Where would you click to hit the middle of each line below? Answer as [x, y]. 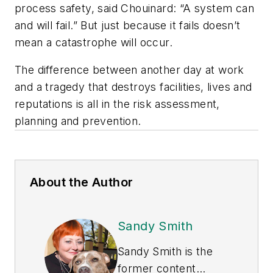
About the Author [82, 183]
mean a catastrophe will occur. [94, 42]
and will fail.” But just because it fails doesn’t [128, 25]
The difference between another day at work [129, 70]
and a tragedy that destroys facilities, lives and [133, 87]
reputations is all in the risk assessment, [117, 104]
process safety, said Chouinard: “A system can [134, 8]
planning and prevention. [78, 121]
